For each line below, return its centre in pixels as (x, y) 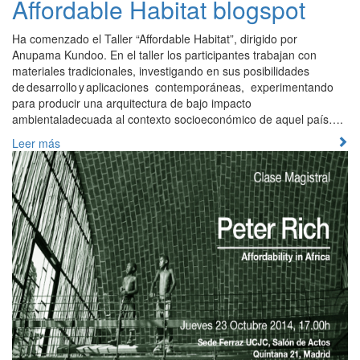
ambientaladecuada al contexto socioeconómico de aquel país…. (178, 119)
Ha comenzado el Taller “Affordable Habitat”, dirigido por (155, 38)
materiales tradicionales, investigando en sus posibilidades (161, 70)
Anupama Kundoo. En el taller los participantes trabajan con (166, 54)
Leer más (36, 143)
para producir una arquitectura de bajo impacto (132, 102)
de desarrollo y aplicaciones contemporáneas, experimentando (173, 86)
